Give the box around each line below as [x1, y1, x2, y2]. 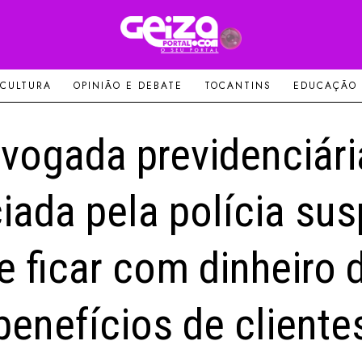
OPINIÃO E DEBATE [73, 78, 183, 94]
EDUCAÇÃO [293, 78, 357, 94]
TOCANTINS [204, 78, 271, 94]
